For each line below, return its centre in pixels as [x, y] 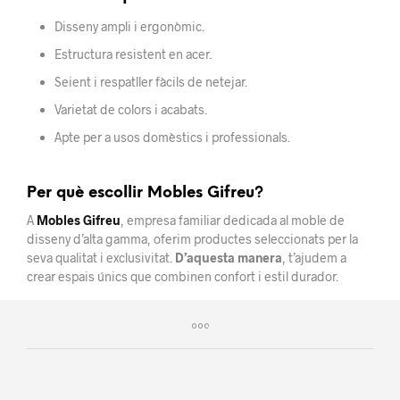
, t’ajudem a [314, 258]
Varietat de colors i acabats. [130, 110]
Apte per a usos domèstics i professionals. [172, 137]
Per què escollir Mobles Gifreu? [145, 193]
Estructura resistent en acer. [133, 54]
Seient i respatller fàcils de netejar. [150, 82]
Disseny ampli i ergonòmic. [129, 27]
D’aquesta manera [229, 258]
